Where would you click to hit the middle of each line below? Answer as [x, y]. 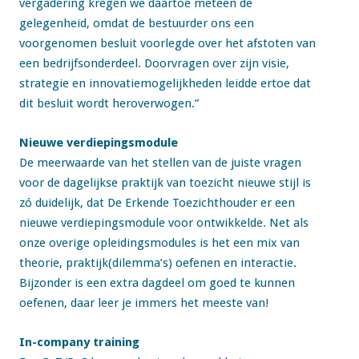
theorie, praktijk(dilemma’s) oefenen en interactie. [158, 263]
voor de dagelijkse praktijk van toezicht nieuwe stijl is [165, 183]
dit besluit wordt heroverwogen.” [109, 103]
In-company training [79, 342]
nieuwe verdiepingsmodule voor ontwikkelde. [143, 223]
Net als [289, 223]
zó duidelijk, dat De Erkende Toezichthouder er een [157, 203]
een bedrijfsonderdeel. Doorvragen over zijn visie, [154, 63]
